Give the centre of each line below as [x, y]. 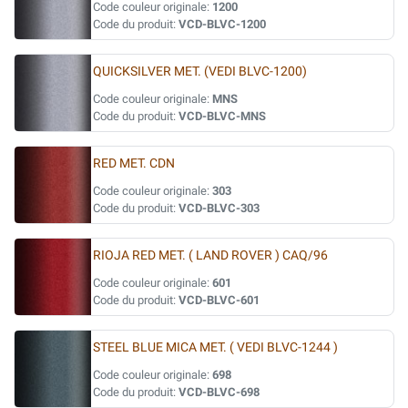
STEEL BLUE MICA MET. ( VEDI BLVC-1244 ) [215, 347]
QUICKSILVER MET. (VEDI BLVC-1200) [200, 71]
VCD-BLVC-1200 [222, 24]
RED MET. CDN [134, 163]
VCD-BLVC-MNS [222, 116]
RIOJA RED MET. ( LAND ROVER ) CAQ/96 [210, 255]
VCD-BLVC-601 [219, 300]
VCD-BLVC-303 [219, 208]
